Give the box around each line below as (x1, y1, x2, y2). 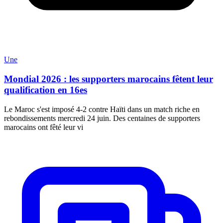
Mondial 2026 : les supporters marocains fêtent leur (4, 73, 213, 84)
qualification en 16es (4, 84, 87, 95)
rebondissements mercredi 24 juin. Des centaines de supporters (4, 113, 200, 122)
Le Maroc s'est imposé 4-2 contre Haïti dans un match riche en (4, 105, 200, 113)
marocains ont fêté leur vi (4, 122, 83, 131)
